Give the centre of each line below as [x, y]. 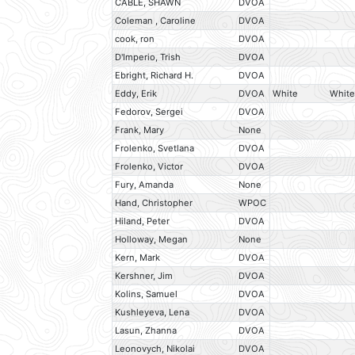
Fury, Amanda [145, 185]
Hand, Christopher [154, 203]
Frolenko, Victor [149, 167]
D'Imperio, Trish [148, 57]
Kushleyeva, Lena [153, 313]
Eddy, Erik [136, 94]
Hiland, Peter [143, 221]
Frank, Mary [140, 130]
